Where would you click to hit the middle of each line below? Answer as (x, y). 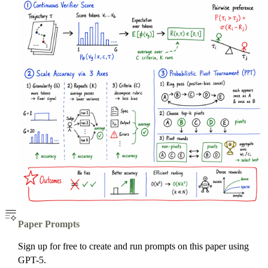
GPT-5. (32, 260)
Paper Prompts (49, 224)
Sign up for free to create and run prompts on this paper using (134, 246)
